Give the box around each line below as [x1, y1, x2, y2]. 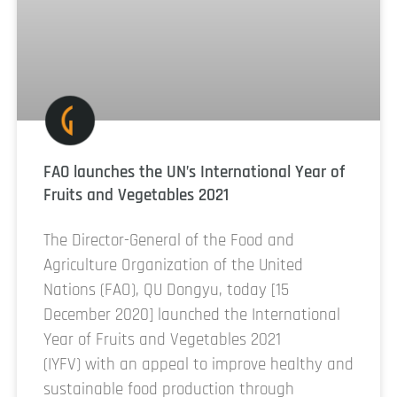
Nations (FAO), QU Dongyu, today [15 [43, 278, 289, 301]
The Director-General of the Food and [43, 229, 294, 252]
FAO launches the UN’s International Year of [43, 160, 345, 183]
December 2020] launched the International [43, 303, 340, 326]
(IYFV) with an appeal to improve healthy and [43, 353, 354, 376]
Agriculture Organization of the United [43, 253, 303, 276]
